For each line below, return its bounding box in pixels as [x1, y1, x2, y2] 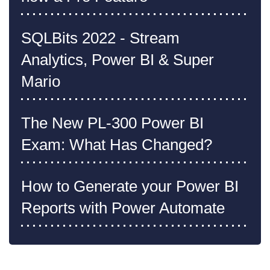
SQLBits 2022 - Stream [21, 29, 180, 48]
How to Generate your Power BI [21, 177, 239, 196]
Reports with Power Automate [21, 199, 225, 218]
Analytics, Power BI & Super [21, 51, 214, 69]
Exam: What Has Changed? [21, 136, 212, 154]
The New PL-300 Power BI [21, 114, 204, 133]
